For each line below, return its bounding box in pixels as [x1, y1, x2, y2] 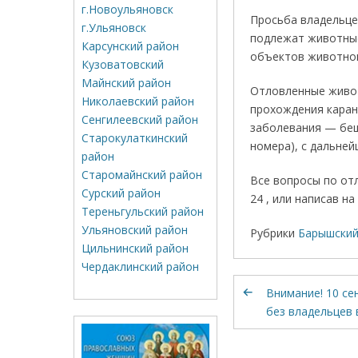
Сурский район [82, 185, 161, 201]
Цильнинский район [82, 241, 189, 256]
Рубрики [250, 225, 295, 241]
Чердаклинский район [82, 259, 199, 274]
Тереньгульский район [82, 204, 204, 219]
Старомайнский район [82, 167, 202, 182]
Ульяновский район [82, 222, 188, 237]
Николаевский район [82, 93, 194, 109]
